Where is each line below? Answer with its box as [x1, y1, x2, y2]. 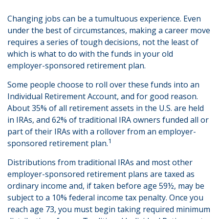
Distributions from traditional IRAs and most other [7, 157, 193, 168]
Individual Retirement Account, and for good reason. [7, 91, 198, 102]
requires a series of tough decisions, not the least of [7, 37, 198, 47]
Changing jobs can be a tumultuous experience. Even [7, 13, 201, 24]
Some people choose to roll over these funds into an [7, 79, 199, 90]
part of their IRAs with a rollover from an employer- [7, 126, 196, 137]
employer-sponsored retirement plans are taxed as [7, 169, 195, 179]
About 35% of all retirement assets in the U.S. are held [7, 103, 204, 113]
